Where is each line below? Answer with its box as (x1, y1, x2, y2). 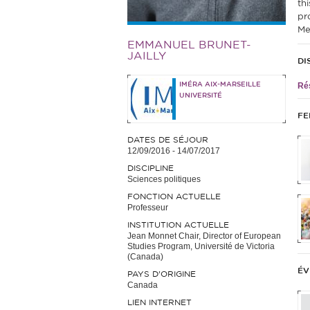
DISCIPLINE (127, 164, 174, 172)
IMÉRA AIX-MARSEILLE (179, 81, 261, 88)
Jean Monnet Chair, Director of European (127, 231, 281, 241)
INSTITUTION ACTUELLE (127, 221, 229, 229)
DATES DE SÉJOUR (127, 136, 208, 144)
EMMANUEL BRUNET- (127, 39, 251, 51)
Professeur (127, 203, 168, 212)
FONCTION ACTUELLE (127, 192, 221, 201)
